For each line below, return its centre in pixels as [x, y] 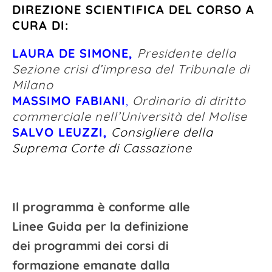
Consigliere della [162, 132]
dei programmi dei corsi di [90, 246]
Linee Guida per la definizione [100, 226]
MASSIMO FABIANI [69, 100]
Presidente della [187, 53]
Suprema [41, 148]
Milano [33, 85]
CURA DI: [40, 25]
